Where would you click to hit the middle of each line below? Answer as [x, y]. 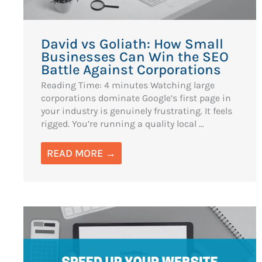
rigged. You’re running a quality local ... [123, 123]
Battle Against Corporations [131, 69]
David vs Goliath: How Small [132, 44]
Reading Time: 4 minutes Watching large [128, 85]
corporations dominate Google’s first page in [136, 98]
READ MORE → [81, 153]
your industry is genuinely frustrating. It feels [137, 111]
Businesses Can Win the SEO [135, 56]
